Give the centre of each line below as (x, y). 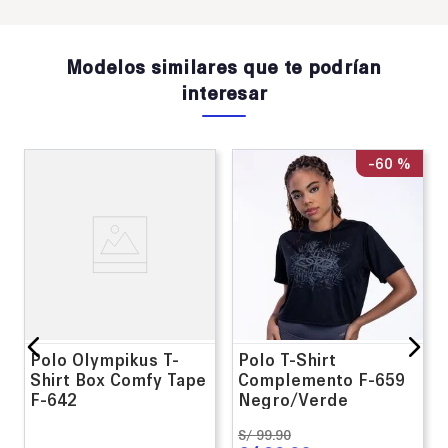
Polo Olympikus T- (104, 358)
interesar (224, 91)
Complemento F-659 (321, 378)
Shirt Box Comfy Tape (118, 378)
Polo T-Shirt (287, 358)
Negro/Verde (293, 398)
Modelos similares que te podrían (224, 65)
